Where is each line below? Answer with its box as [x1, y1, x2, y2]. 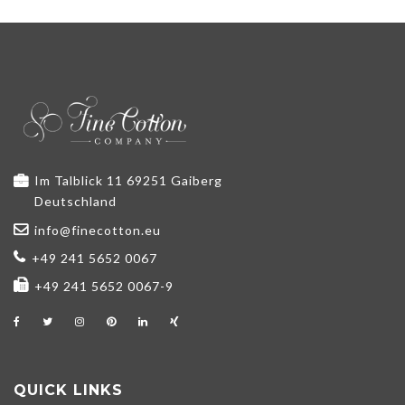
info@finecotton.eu [34, 222, 161, 239]
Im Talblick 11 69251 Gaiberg [34, 173, 222, 189]
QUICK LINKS [14, 381, 123, 400]
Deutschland [34, 193, 117, 210]
